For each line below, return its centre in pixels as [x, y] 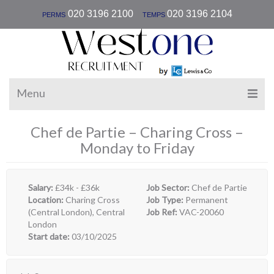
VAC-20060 [202, 212]
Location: [47, 200]
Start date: [50, 236]
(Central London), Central [76, 212]
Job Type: [166, 200]
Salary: [42, 187]
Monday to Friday [137, 148]
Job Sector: [169, 187]
